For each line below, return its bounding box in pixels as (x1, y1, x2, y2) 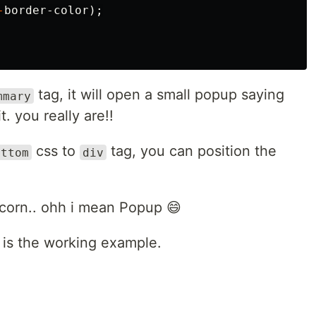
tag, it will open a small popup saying (34, 86, 284, 104)
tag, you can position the (107, 142, 276, 160)
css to (32, 142, 80, 160)
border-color (4, 4, 89, 18)
